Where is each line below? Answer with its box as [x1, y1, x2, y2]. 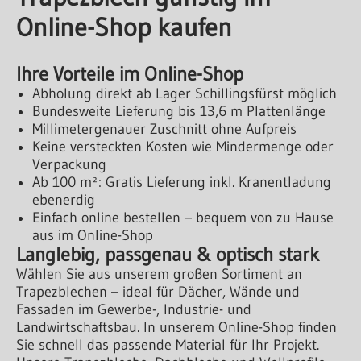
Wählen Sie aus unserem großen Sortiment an [16, 264, 302, 283]
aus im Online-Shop [32, 226, 153, 244]
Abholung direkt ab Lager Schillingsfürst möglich [32, 84, 337, 102]
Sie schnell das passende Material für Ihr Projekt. [16, 335, 319, 354]
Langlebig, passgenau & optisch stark [16, 242, 319, 266]
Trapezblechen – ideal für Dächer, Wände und [16, 282, 300, 301]
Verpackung [32, 155, 106, 173]
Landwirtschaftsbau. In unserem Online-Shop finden [16, 317, 337, 336]
